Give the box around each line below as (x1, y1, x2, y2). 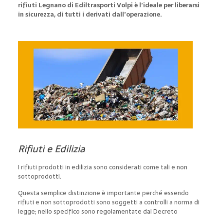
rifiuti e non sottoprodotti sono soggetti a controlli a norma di (18, 197, 200, 207)
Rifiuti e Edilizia (18, 141, 85, 157)
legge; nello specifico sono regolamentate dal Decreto (18, 206, 178, 217)
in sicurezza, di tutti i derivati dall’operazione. (18, 9, 162, 19)
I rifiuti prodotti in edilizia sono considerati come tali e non (18, 162, 187, 172)
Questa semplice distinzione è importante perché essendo (18, 187, 189, 198)
